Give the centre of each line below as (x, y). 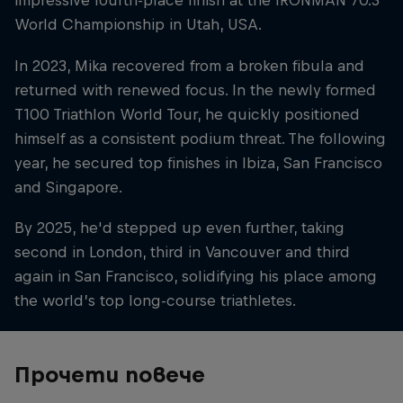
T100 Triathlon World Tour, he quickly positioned (187, 114)
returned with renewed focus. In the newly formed (195, 90)
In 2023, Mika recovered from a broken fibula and (189, 65)
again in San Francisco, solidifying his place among (196, 276)
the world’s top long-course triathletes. (155, 300)
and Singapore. (68, 187)
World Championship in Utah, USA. (138, 25)
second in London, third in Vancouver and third (182, 251)
